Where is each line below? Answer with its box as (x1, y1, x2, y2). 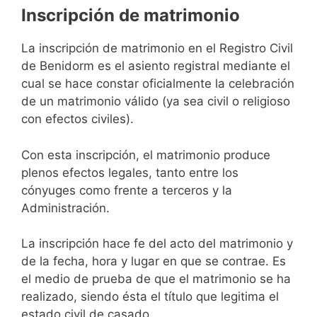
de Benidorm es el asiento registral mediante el (21, 59, 290, 74)
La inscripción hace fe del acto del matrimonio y (21, 236, 293, 251)
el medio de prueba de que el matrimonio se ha (21, 272, 291, 287)
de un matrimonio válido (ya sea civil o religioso (21, 94, 290, 109)
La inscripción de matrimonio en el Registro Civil (21, 41, 293, 56)
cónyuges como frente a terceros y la (21, 183, 232, 197)
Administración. (21, 200, 110, 215)
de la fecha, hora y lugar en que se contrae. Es (21, 254, 286, 269)
